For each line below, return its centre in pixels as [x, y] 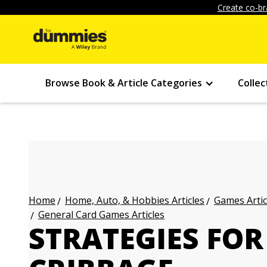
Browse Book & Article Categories [124, 83]
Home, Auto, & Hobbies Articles [135, 200]
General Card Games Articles [101, 215]
